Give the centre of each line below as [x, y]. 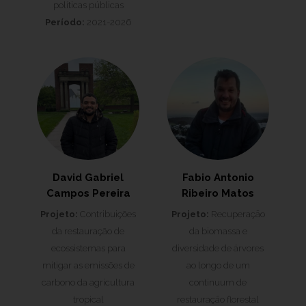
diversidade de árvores [218, 248]
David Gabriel [88, 178]
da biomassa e [218, 231]
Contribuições [107, 214]
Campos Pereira [88, 193]
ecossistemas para [88, 248]
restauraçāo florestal [218, 300]
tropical [88, 300]
